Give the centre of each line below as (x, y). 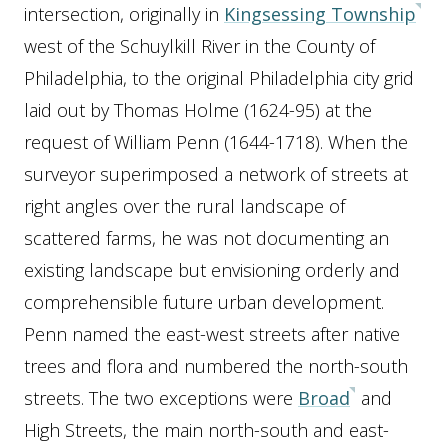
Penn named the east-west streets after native (212, 333)
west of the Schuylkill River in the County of (199, 45)
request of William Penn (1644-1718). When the (216, 141)
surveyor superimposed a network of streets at (216, 173)
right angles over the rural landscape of (184, 205)
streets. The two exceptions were (161, 397)
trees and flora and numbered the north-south (216, 365)
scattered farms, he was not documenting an (206, 237)
